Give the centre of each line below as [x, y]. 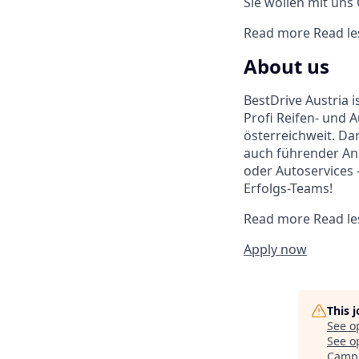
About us [286, 67]
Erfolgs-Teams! [288, 189]
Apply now [275, 250]
